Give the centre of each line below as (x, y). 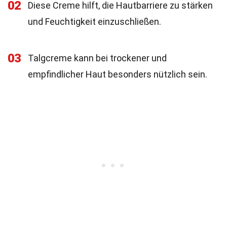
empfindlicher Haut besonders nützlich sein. (118, 74)
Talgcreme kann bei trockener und (97, 58)
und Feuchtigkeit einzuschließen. (94, 22)
